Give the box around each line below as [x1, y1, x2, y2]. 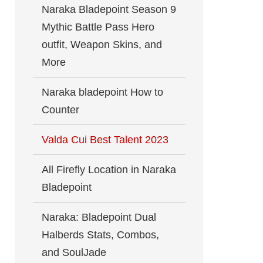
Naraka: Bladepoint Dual [42, 211, 156, 223]
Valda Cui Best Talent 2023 [42, 134, 168, 146]
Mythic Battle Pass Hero [42, 21, 154, 33]
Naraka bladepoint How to [42, 86, 163, 98]
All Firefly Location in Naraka [42, 164, 176, 176]
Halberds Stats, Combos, [42, 229, 159, 241]
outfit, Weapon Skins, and [42, 39, 162, 50]
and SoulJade [42, 247, 106, 258]
